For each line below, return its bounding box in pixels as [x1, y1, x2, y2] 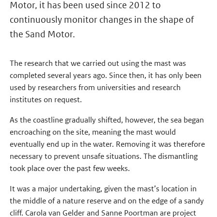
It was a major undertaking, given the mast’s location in [10, 183, 197, 194]
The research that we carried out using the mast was [10, 58, 186, 68]
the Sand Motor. [10, 29, 77, 40]
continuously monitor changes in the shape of [10, 14, 194, 25]
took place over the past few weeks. [10, 163, 130, 173]
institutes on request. [10, 94, 82, 105]
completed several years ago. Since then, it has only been [10, 70, 202, 80]
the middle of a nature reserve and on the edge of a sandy [10, 195, 204, 206]
